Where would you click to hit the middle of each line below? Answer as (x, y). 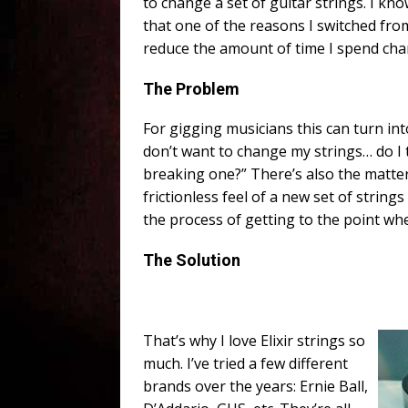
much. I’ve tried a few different (245, 364)
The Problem (191, 89)
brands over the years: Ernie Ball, (255, 387)
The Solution (192, 260)
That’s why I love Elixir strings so (254, 341)
